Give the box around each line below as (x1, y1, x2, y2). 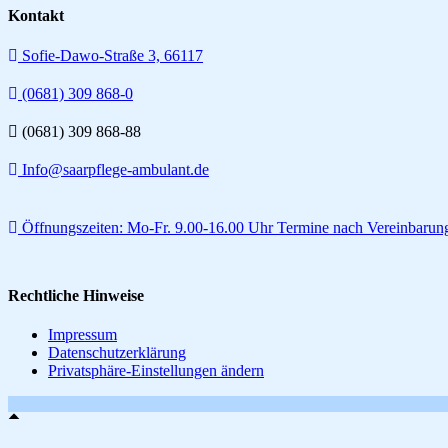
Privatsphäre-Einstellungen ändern (48, 362, 264, 380)
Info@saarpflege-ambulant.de (22, 160, 209, 178)
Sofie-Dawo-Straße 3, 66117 (22, 46, 203, 64)
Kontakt (8, 7, 64, 25)
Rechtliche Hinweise (8, 286, 144, 304)
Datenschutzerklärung (48, 344, 186, 362)
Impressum (48, 326, 117, 344)
